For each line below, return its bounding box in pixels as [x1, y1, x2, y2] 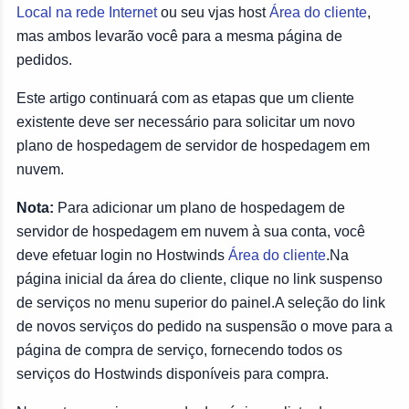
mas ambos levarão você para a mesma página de [16, 28, 342, 44]
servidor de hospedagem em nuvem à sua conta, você [16, 224, 365, 239]
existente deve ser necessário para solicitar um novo [16, 114, 355, 130]
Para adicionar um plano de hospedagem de [54, 200, 345, 215]
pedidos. [16, 52, 72, 68]
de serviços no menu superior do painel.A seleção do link [16, 295, 385, 310]
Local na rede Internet [16, 5, 157, 20]
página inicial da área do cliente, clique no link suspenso [16, 271, 383, 287]
